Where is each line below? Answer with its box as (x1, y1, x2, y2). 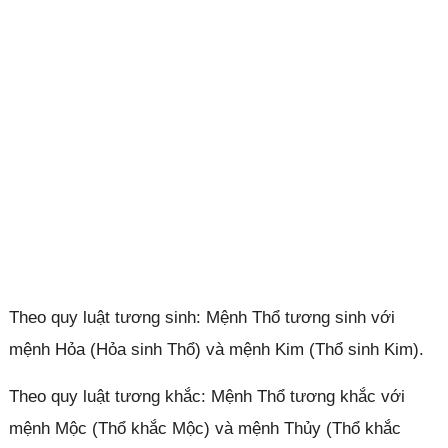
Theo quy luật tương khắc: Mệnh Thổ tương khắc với (8, 386, 405, 406)
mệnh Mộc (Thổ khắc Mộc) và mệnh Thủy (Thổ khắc (8, 418, 401, 438)
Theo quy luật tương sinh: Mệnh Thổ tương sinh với (8, 307, 395, 327)
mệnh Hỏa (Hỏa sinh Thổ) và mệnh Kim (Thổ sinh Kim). (8, 339, 424, 359)
